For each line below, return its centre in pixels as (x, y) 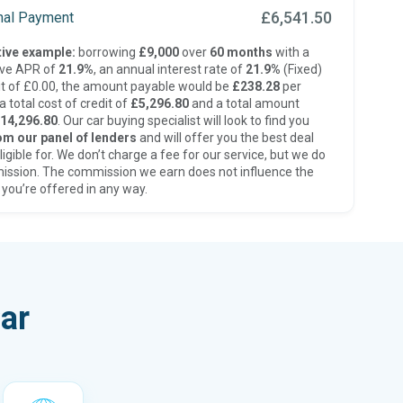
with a (291, 52)
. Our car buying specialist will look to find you (183, 121)
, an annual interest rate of (169, 69)
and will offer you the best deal (225, 138)
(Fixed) (301, 69)
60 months (241, 52)
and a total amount (244, 103)
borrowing (107, 52)
